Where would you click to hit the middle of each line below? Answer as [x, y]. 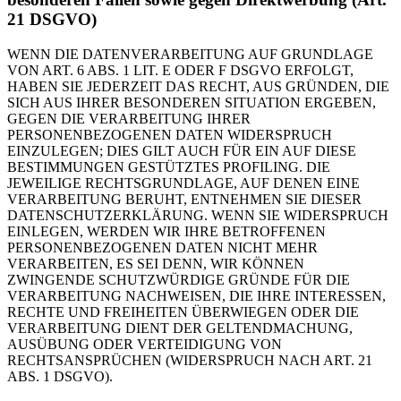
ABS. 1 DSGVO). [60, 377]
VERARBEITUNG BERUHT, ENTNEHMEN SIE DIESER [184, 200]
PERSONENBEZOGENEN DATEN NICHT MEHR [162, 248]
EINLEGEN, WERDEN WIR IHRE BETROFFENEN [166, 232]
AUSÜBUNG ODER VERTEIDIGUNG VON [145, 345]
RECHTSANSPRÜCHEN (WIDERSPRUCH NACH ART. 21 [190, 361]
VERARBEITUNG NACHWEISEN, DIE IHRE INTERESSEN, [196, 296]
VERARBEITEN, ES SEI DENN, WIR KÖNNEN [156, 264]
